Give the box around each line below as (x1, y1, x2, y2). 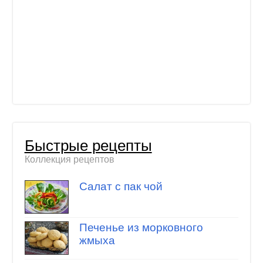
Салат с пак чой (79, 180, 163, 193)
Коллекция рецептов (24, 154, 114, 165)
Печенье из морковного (79, 221, 203, 234)
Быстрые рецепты (24, 137, 152, 154)
